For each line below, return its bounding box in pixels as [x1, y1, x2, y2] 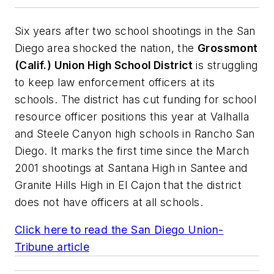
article [53, 240, 90, 254]
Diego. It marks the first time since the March [15, 144, 250, 157]
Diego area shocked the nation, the [15, 41, 198, 54]
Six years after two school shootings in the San [15, 24, 256, 37]
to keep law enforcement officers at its [15, 75, 215, 89]
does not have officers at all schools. [15, 195, 204, 209]
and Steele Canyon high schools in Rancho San [15, 127, 255, 140]
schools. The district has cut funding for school [15, 92, 257, 106]
